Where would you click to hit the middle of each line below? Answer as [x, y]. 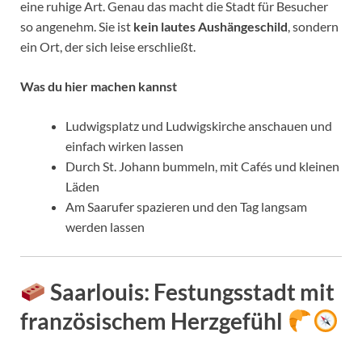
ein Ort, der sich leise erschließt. [108, 46]
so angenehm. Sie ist [77, 26]
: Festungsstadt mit [239, 292]
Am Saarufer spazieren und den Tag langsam [186, 206]
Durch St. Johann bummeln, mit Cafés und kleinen [202, 166]
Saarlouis [97, 292]
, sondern [313, 26]
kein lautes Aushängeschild [210, 26]
